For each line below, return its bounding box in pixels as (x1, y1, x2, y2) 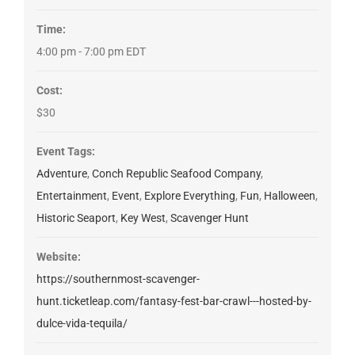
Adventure (36, 167, 87, 181)
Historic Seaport (36, 212, 116, 225)
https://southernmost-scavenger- (36, 273, 200, 286)
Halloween (263, 189, 315, 203)
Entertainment (36, 189, 107, 203)
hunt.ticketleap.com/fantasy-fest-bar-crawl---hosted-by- (36, 295, 311, 308)
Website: (36, 250, 81, 264)
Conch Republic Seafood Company (91, 167, 261, 181)
